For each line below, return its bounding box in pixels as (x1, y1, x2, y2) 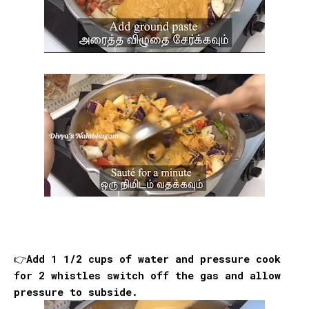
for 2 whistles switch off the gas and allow (14, 268, 281, 282)
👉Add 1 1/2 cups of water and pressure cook (14, 251, 281, 266)
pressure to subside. (14, 284, 138, 299)
